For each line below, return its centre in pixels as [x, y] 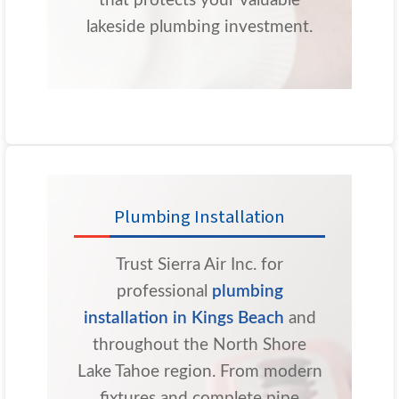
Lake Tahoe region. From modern [199, 372]
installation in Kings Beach [183, 319]
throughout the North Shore [199, 346]
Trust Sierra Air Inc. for [199, 265]
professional [164, 292]
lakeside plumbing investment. [199, 28]
